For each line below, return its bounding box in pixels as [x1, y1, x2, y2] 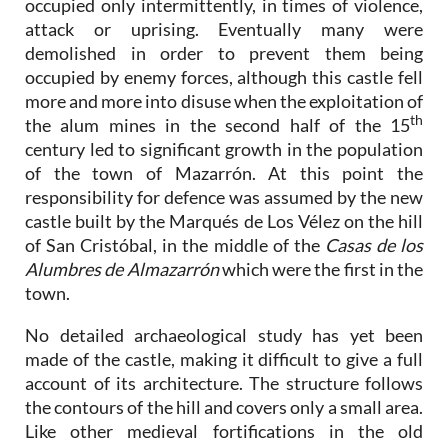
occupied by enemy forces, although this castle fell [25, 65, 423, 88]
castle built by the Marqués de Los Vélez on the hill [25, 209, 423, 232]
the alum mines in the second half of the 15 [25, 113, 410, 136]
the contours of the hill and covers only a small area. [25, 395, 423, 418]
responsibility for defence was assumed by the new [25, 185, 423, 208]
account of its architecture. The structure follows [25, 371, 423, 394]
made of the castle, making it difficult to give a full [25, 347, 423, 370]
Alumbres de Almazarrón [25, 257, 222, 280]
